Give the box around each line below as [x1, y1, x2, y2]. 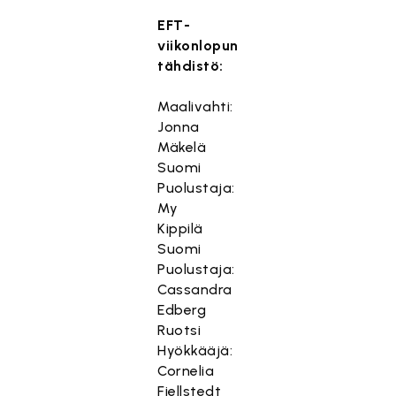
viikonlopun [157, 37, 239, 54]
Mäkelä [157, 139, 207, 156]
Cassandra [157, 281, 232, 298]
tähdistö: [157, 57, 224, 74]
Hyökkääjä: [157, 342, 233, 359]
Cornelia [157, 362, 215, 379]
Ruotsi [157, 322, 202, 339]
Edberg [157, 301, 207, 318]
